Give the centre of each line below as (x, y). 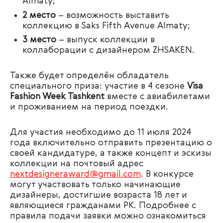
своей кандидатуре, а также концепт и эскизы (111, 154)
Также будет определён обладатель (89, 76)
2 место (39, 15)
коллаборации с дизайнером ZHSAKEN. (109, 51)
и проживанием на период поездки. (89, 107)
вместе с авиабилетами (159, 97)
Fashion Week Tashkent (58, 97)
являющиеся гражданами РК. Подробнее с (103, 206)
